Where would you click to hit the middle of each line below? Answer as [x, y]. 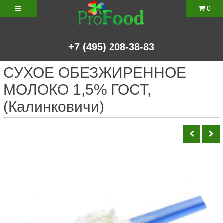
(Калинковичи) [54, 106]
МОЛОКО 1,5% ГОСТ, [77, 89]
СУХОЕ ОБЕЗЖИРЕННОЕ [95, 72]
